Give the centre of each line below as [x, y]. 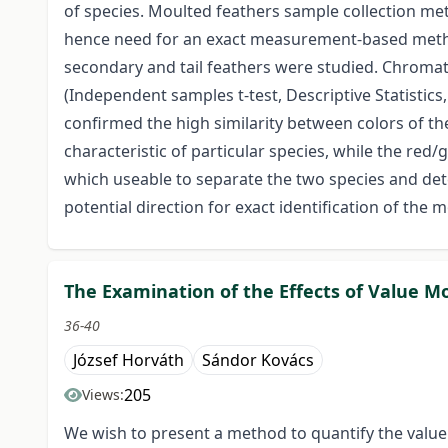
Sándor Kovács [258, 360]
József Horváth [128, 360]
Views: [103, 395]
